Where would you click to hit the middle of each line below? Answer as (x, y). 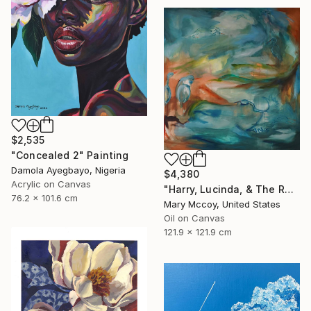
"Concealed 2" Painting (70, 155)
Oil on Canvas (194, 218)
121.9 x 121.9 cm (198, 232)
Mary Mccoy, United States (222, 204)
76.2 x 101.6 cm (44, 197)
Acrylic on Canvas (51, 184)
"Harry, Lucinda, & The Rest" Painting (289, 189)
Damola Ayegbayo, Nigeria (68, 170)
